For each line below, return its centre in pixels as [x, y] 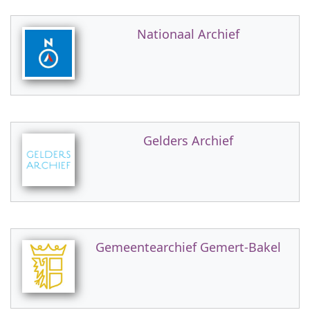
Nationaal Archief [188, 34]
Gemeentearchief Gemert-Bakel [188, 247]
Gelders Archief [188, 140]
